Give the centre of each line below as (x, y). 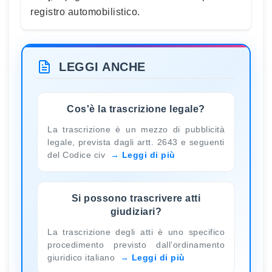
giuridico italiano (83, 257)
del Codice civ (78, 155)
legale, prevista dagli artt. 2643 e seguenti (136, 142)
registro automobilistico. (85, 12)
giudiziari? (136, 211)
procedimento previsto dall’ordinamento (136, 244)
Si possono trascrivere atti (136, 198)
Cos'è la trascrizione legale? (136, 109)
